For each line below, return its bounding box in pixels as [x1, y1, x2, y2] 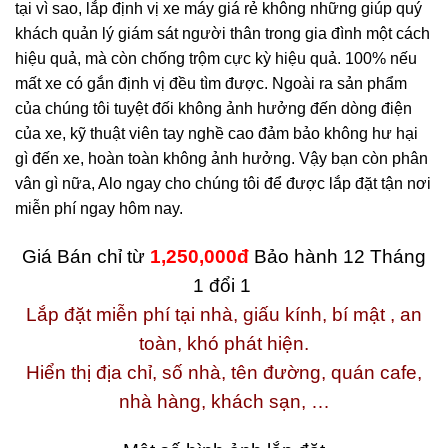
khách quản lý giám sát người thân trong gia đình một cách [15, 24, 430, 42]
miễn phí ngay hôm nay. [15, 199, 183, 217]
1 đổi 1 [192, 274, 256, 296]
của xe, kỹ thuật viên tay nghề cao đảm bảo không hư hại [15, 124, 418, 142]
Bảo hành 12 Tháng [249, 245, 426, 267]
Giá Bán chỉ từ [22, 245, 150, 267]
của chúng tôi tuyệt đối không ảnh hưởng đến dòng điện [15, 99, 412, 117]
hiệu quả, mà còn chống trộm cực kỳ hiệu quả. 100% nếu [15, 49, 417, 67]
